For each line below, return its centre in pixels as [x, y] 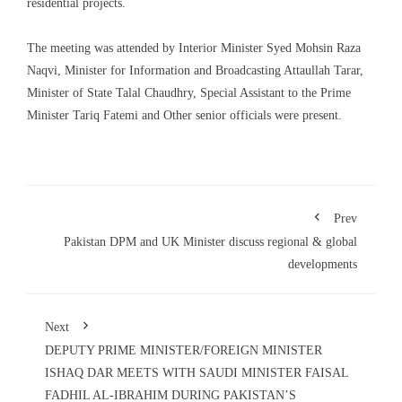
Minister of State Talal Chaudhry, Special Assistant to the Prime [189, 93]
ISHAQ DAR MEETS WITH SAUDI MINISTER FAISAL [197, 373]
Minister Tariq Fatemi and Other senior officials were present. [184, 116]
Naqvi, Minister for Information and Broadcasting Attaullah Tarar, [195, 71]
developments [323, 265]
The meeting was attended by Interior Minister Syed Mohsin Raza [194, 48]
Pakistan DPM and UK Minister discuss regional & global [210, 242]
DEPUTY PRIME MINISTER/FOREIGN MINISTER [184, 351]
